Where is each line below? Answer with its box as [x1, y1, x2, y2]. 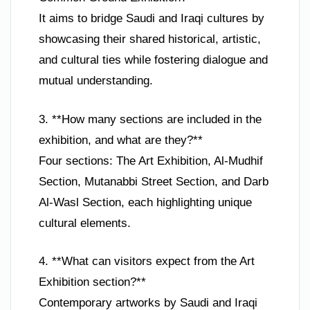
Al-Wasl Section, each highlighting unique [39, 195, 252, 209]
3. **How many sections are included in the [39, 112, 262, 126]
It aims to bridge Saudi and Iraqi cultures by [39, 12, 264, 26]
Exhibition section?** [39, 275, 146, 289]
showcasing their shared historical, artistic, [39, 33, 261, 46]
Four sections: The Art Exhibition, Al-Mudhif [39, 154, 263, 167]
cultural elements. [39, 216, 131, 230]
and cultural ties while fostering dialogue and [39, 53, 268, 67]
